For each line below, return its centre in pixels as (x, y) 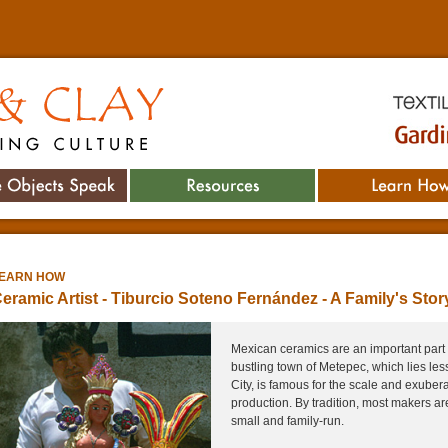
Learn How (410, 177)
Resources (222, 177)
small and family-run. (287, 420)
